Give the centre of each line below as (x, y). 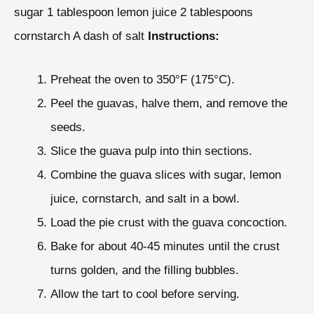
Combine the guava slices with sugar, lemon (165, 174)
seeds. (68, 127)
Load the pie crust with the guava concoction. (169, 222)
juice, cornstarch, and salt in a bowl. (145, 198)
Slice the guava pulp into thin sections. (151, 150)
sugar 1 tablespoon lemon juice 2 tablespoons (134, 12)
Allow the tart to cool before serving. (145, 293)
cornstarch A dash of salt (81, 35)
